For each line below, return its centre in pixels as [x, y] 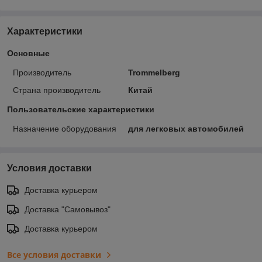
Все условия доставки [54, 255]
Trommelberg [154, 73]
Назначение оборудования [65, 129]
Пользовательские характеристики [81, 110]
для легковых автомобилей [186, 129]
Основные [28, 54]
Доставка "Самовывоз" [68, 210]
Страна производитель [57, 90]
